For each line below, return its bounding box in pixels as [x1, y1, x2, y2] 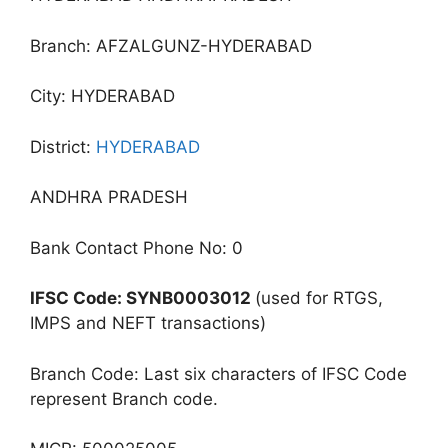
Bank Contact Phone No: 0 [30, 237, 243, 258]
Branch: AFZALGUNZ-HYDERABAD [30, 35, 312, 56]
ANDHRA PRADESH [30, 187, 188, 207]
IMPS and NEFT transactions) [30, 313, 266, 333]
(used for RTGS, [255, 288, 383, 308]
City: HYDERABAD [30, 86, 175, 106]
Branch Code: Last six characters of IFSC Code [30, 363, 407, 384]
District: [30, 136, 96, 157]
